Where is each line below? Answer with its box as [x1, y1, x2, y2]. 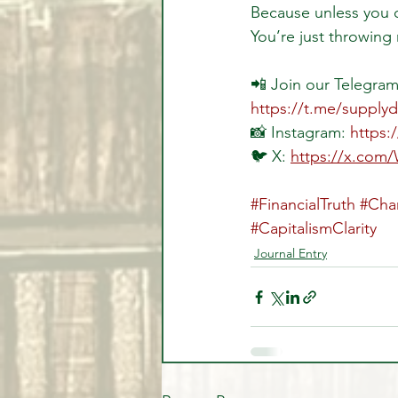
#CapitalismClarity [251, 219, 377, 239]
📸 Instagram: [251, 123, 350, 143]
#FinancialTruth [251, 195, 355, 215]
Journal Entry [254, 245, 327, 262]
